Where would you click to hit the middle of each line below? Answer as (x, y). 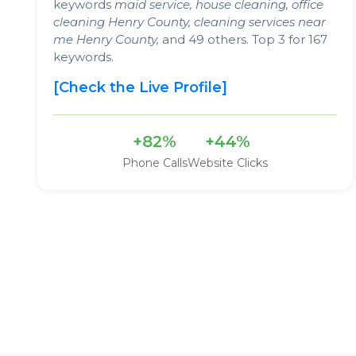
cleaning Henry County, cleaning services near (190, 21)
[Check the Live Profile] (140, 87)
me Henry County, (106, 39)
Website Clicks (227, 163)
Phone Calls (155, 163)
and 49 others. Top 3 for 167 (243, 39)
